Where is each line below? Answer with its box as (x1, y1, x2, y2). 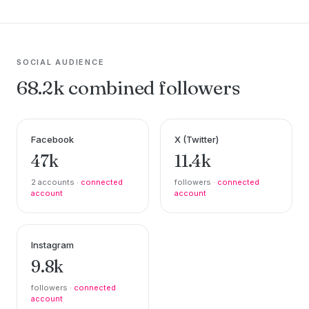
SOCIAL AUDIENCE (17, 57, 105, 67)
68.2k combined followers (17, 75, 241, 99)
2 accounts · (31, 177, 81, 187)
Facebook (31, 133, 74, 145)
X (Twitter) (175, 133, 219, 145)
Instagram (31, 239, 74, 250)
